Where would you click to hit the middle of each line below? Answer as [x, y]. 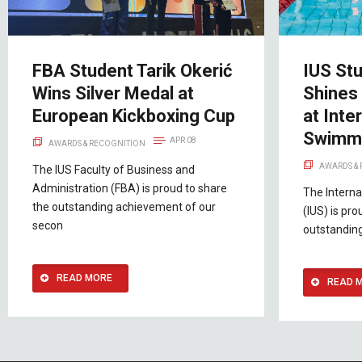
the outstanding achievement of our [124, 206]
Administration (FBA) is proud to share [130, 188]
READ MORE [84, 278]
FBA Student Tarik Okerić [132, 70]
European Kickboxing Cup [134, 116]
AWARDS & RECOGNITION [97, 143]
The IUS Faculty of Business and [114, 169]
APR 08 [183, 140]
